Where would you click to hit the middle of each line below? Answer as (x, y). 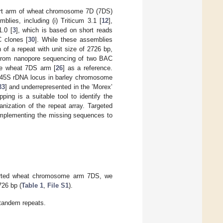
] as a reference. (88, 68)
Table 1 (32, 186)
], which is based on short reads (64, 30)
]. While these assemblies (74, 39)
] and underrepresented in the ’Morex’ (59, 87)
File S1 (58, 186)
